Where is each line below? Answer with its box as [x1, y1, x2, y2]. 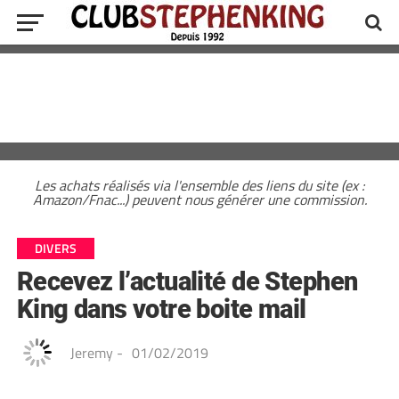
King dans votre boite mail [16, 294, 306, 324]
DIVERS [34, 239, 77, 258]
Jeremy [69, 342, 113, 363]
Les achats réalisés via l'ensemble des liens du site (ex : [35, 175, 364, 196]
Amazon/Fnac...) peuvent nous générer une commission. [32, 189, 367, 210]
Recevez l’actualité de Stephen [16, 266, 358, 297]
